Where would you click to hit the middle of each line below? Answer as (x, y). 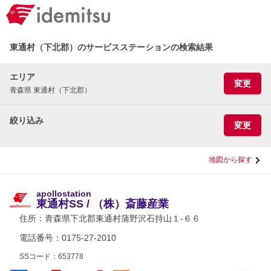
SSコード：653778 (51, 256)
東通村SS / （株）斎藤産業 (103, 204)
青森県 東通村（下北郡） (51, 90)
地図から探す (230, 160)
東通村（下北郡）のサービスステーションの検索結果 (111, 47)
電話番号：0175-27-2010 (68, 238)
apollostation (64, 193)
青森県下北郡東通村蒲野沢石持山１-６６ (122, 218)
